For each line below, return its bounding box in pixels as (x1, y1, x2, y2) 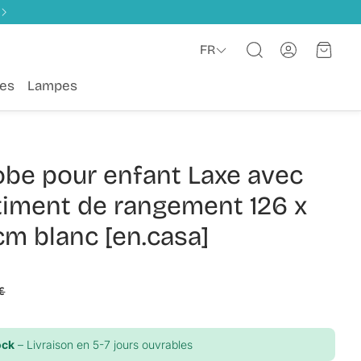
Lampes (27, 77, 77, 94)
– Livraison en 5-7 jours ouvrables (15, 338, 193, 351)
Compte (288, 40, 336, 56)
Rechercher (243, 50, 311, 67)
